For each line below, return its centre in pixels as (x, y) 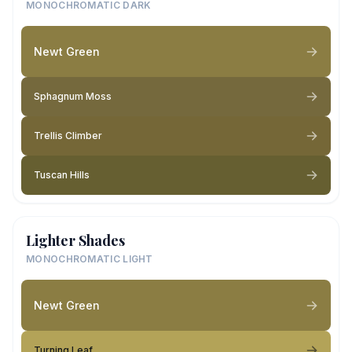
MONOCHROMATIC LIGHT (90, 259)
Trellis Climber (68, 136)
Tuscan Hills (62, 175)
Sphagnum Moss (73, 96)
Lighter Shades (75, 240)
